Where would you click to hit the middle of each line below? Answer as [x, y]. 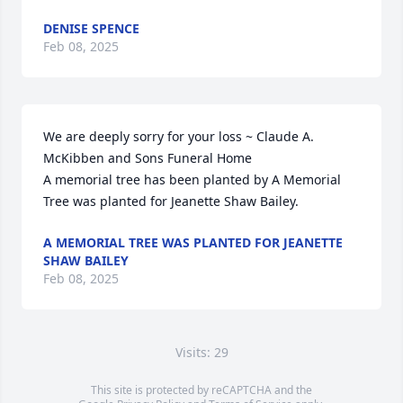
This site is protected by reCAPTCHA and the [201, 390]
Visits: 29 [201, 352]
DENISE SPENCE [91, 28]
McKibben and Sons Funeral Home [148, 158]
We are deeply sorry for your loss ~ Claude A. [179, 136]
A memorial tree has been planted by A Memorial [192, 179]
